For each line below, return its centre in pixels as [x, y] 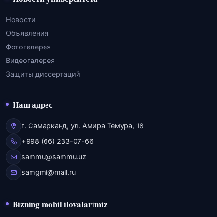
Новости [21, 20]
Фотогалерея [28, 47]
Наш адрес [33, 104]
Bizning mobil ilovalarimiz [60, 204]
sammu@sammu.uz [54, 157]
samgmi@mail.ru [48, 172]
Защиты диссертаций [43, 74]
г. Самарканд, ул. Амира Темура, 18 [83, 126]
